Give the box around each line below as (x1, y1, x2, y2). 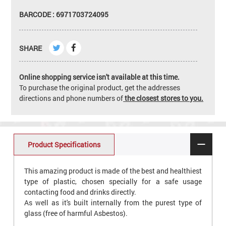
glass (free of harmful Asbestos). (24, 208, 128, 218)
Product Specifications (27, 139, 100, 149)
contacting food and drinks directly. (24, 187, 136, 197)
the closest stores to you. (123, 93, 204, 103)
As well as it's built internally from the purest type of (24, 198, 202, 208)
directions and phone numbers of (19, 93, 124, 103)
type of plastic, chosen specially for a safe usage (24, 177, 202, 187)
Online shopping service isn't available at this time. (19, 72, 180, 82)
